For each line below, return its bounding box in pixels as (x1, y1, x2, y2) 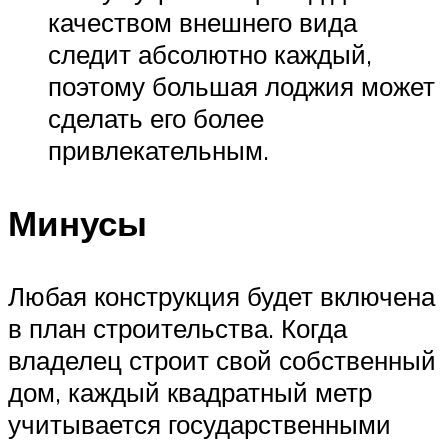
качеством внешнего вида (48, 5, 357, 38)
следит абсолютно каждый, (48, 37, 372, 70)
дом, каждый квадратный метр (8, 376, 372, 409)
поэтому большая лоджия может (48, 69, 435, 102)
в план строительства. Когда (8, 312, 347, 345)
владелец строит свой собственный (8, 344, 436, 377)
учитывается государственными (8, 408, 391, 441)
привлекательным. (48, 133, 269, 166)
